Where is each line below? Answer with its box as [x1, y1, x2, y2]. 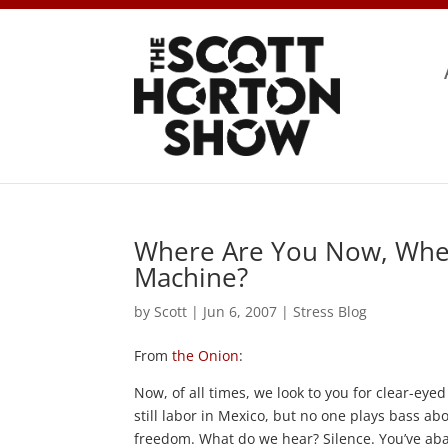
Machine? [134, 258, 249, 295]
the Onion [172, 345, 240, 365]
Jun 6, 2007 [203, 301, 278, 321]
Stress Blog [293, 301, 368, 321]
